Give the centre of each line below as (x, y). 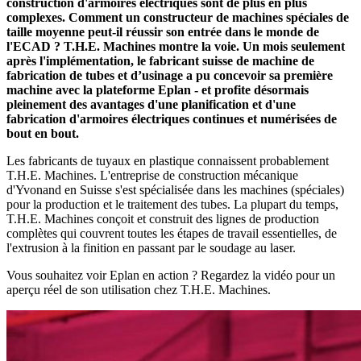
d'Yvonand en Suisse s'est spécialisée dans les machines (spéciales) (175, 189)
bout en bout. (44, 133)
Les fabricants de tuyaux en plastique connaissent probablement (168, 160)
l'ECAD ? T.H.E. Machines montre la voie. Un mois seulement (176, 46)
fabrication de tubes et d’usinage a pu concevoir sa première (170, 75)
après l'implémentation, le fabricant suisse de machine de (160, 60)
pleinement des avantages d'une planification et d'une (151, 104)
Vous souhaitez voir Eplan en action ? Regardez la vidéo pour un (171, 275)
